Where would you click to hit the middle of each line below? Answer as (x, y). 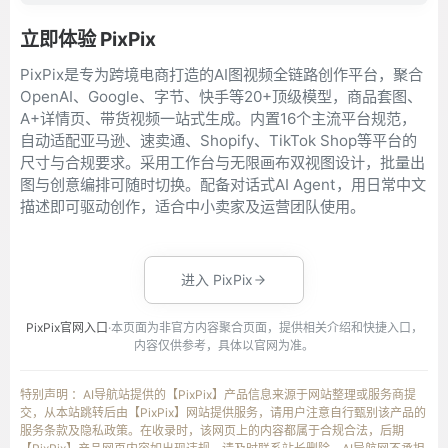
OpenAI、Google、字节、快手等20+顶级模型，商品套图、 (221, 96)
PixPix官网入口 (66, 327)
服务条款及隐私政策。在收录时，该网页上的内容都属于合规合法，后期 (212, 430)
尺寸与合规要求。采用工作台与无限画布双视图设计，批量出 (222, 162)
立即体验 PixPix (88, 39)
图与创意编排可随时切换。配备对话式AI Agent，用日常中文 (223, 184)
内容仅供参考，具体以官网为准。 (224, 345)
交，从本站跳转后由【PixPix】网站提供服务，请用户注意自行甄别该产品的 (223, 412)
